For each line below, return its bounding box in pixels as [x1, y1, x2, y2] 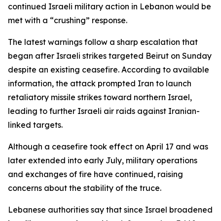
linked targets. [8, 120, 63, 130]
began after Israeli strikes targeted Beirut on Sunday [8, 51, 212, 61]
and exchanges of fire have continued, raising [8, 169, 183, 179]
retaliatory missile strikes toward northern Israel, [8, 92, 192, 102]
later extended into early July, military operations [8, 155, 197, 165]
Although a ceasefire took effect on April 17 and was [8, 142, 208, 151]
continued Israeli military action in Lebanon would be [8, 1, 211, 11]
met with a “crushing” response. [8, 15, 127, 25]
